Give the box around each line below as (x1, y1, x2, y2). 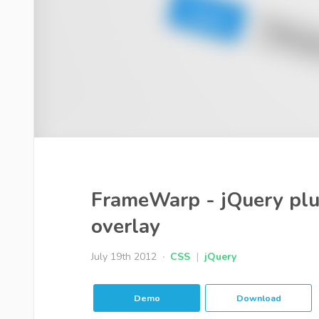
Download (236, 292, 281, 304)
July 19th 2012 (91, 250, 159, 263)
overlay (91, 213, 160, 240)
